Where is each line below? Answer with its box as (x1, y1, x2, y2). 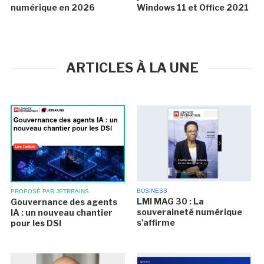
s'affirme (136, 217, 175, 227)
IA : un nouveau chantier (11, 207, 113, 217)
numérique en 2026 (11, 2, 95, 12)
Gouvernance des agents (11, 196, 118, 207)
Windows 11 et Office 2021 (136, 2, 249, 12)
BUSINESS (136, 187, 167, 194)
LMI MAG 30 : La (136, 196, 204, 206)
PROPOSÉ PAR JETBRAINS (11, 187, 90, 194)
